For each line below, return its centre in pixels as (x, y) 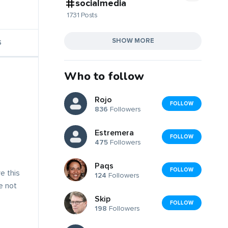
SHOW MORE (133, 40)
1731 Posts (82, 15)
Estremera (114, 133)
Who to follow (104, 76)
